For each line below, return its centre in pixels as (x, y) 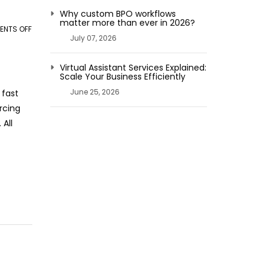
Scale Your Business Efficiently (122, 77)
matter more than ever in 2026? (127, 23)
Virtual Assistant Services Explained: (133, 68)
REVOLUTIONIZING (63, 74)
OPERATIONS (54, 149)
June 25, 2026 (95, 92)
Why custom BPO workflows (118, 14)
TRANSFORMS (56, 134)
